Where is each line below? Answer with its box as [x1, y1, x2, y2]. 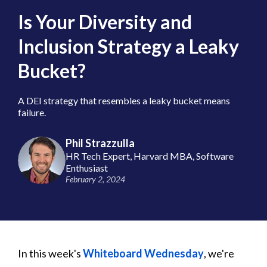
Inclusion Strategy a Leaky [18, 34, 239, 58]
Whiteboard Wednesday [83, 246, 204, 260]
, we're [204, 246, 234, 260]
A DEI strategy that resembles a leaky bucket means [18, 94, 230, 106]
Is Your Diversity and [18, 10, 192, 33]
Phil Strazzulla [66, 136, 135, 150]
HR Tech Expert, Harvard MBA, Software [66, 150, 234, 162]
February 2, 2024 [66, 173, 125, 184]
